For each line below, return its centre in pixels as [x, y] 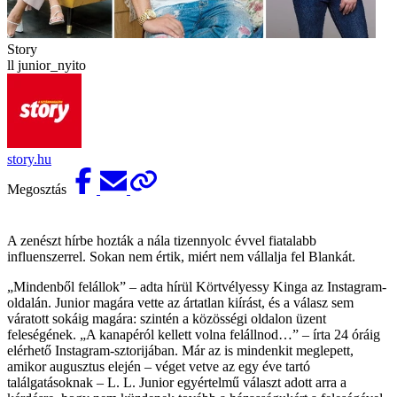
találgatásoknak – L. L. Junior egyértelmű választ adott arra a [177, 382]
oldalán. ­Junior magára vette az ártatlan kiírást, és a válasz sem [180, 302]
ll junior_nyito [47, 65]
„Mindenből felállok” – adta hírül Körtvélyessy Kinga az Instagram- [197, 286]
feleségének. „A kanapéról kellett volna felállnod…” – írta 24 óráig [194, 334]
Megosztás [39, 189]
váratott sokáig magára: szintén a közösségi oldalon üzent [167, 318]
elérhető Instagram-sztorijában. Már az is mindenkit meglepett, [180, 350]
